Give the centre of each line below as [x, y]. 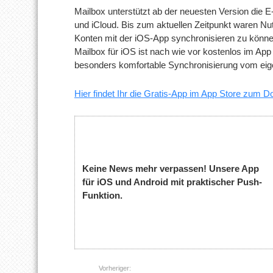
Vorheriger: [115, 268]
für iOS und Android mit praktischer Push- [172, 182]
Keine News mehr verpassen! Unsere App [171, 169]
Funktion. [103, 196]
